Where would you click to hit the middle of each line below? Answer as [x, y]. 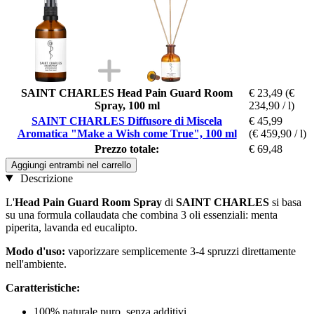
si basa [285, 202]
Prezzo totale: [127, 149]
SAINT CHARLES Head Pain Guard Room [127, 93]
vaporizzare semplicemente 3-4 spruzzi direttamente [180, 251]
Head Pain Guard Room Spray [88, 202]
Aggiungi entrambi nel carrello [71, 165]
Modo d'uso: [35, 251]
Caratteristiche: [43, 287]
